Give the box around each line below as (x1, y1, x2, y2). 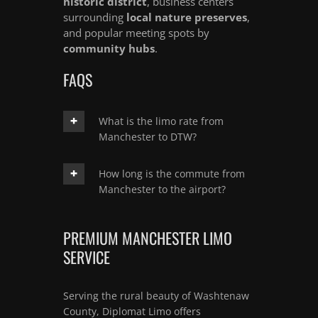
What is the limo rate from (99, 114, 224, 128)
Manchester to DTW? (99, 129, 197, 143)
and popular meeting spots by (63, 25, 209, 40)
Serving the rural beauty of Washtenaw (63, 288, 249, 302)
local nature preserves (126, 9, 247, 24)
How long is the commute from (99, 166, 245, 180)
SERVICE (63, 245, 110, 268)
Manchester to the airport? (99, 182, 226, 196)
